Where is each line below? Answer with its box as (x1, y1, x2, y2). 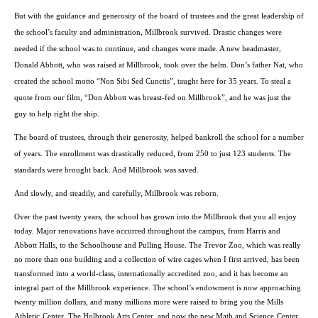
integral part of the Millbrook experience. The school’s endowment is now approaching (14, 284, 301, 292)
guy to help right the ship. (14, 110, 99, 119)
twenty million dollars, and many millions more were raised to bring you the (14, 298, 267, 307)
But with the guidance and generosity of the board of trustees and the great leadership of (14, 12, 304, 21)
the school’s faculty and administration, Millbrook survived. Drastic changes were (14, 28, 282, 37)
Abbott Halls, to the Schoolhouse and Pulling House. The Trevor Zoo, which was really (14, 241, 301, 250)
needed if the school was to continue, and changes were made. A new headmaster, (14, 45, 281, 53)
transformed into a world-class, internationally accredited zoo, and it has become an (14, 270, 288, 278)
